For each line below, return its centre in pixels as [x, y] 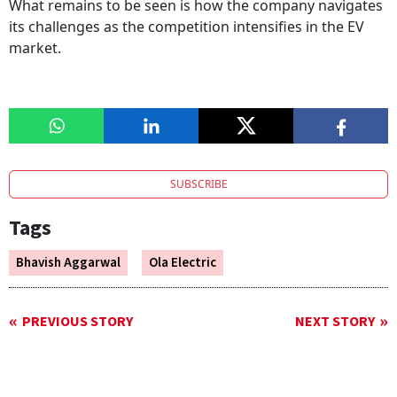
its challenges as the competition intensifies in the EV [187, 27]
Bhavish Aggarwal [68, 263]
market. [37, 48]
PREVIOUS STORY [78, 322]
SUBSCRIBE [198, 184]
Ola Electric [183, 263]
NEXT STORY [335, 322]
